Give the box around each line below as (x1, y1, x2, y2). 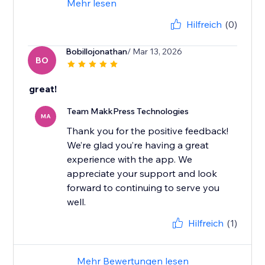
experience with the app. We (67, 153, 193, 166)
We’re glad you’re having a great (67, 139, 209, 151)
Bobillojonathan (66, 46, 128, 57)
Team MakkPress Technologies (67, 106, 189, 117)
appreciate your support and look (67, 167, 218, 180)
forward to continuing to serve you (67, 182, 220, 194)
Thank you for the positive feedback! (67, 125, 229, 137)
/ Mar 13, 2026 (127, 46, 183, 57)
